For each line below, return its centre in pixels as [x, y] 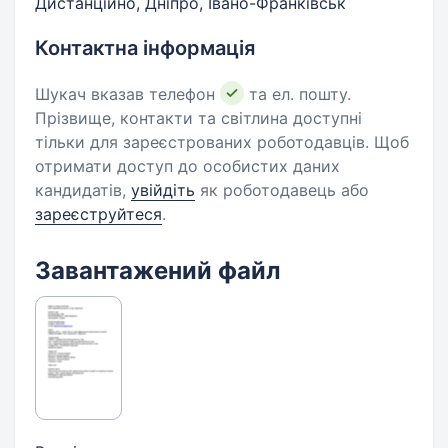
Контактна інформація [145, 48]
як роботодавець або [282, 190]
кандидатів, [83, 190]
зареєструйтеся [98, 214]
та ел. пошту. [297, 94]
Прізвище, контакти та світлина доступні [198, 118]
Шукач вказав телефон [127, 94]
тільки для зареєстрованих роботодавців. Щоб [222, 142]
